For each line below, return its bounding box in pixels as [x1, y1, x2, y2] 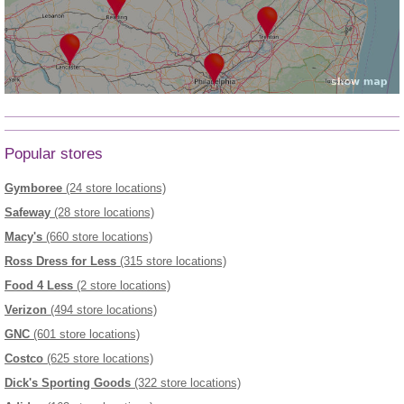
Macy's [5, 230, 42, 244]
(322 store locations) [131, 376, 241, 390]
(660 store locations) [42, 230, 152, 244]
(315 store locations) [116, 254, 226, 269]
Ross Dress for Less [5, 254, 116, 269]
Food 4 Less [5, 279, 73, 293]
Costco [5, 352, 43, 366]
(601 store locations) [30, 327, 140, 342]
